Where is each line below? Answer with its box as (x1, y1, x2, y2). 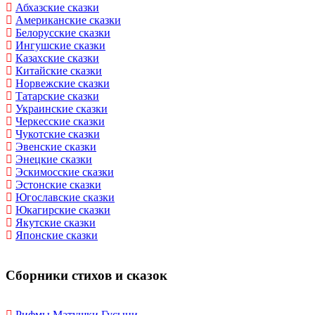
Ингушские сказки (15, 39, 105, 51)
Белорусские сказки (15, 26, 110, 39)
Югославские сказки (15, 191, 115, 203)
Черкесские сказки (15, 115, 105, 127)
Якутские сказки (15, 216, 96, 229)
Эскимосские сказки (15, 165, 114, 178)
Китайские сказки (15, 64, 102, 77)
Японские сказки (15, 229, 98, 241)
